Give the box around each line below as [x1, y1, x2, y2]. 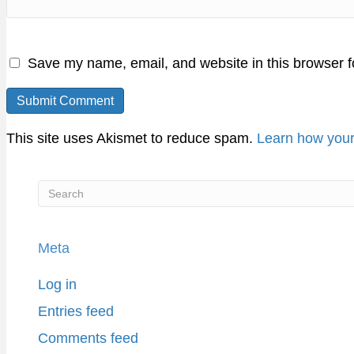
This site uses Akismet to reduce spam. [6, 130, 257, 147]
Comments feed [38, 330, 138, 347]
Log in [38, 277, 77, 293]
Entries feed [38, 303, 114, 320]
